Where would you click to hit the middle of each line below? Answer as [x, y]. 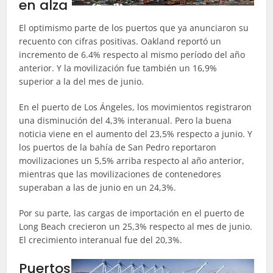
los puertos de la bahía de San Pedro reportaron [118, 147]
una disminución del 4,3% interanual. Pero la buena [126, 120]
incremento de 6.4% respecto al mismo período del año [132, 55]
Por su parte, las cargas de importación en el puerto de [132, 213]
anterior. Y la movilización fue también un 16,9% [118, 68]
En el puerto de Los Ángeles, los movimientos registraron [136, 107]
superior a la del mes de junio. [83, 81]
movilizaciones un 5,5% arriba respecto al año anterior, [132, 161]
